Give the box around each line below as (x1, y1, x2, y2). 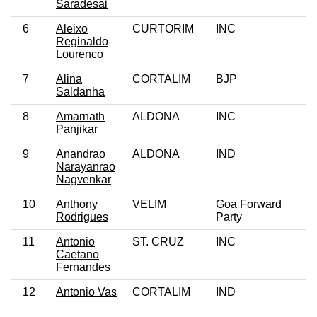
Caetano (56, 248, 99, 260)
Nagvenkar (56, 173, 111, 185)
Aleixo (56, 22, 88, 35)
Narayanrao (56, 160, 115, 173)
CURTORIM (132, 22, 194, 35)
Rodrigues (56, 210, 108, 223)
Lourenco (56, 47, 103, 60)
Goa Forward (216, 197, 282, 210)
